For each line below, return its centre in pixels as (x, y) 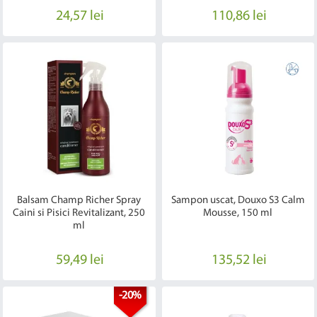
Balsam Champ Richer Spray (79, 200)
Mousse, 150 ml (238, 213)
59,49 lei (80, 260)
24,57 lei (80, 16)
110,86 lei (239, 16)
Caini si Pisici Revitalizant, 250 (79, 213)
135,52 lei (239, 260)
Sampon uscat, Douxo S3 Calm (238, 200)
